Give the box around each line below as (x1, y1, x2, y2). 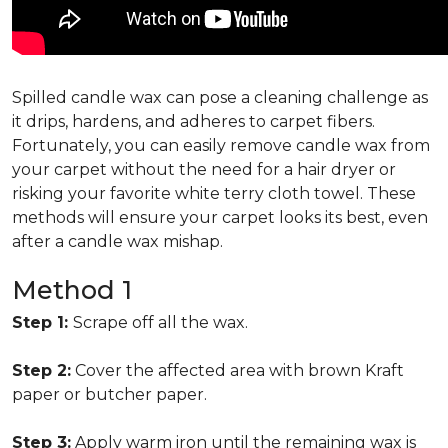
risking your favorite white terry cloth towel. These (12, 184, 416, 203)
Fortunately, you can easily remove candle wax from (12, 136, 430, 155)
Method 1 (12, 275, 132, 305)
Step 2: (12, 361, 71, 380)
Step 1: (12, 313, 73, 332)
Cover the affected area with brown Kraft (71, 361, 404, 380)
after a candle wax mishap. (12, 232, 223, 251)
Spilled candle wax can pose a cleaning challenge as (12, 88, 428, 107)
